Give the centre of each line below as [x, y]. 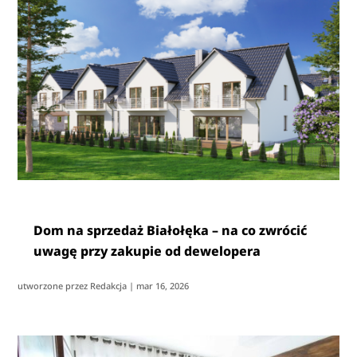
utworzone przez [54, 285]
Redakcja [109, 285]
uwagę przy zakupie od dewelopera [147, 251]
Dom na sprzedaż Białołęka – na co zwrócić [171, 230]
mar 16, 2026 [163, 285]
